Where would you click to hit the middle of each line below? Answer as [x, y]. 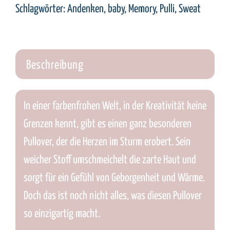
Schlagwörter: [41, 9]
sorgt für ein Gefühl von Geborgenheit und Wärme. [114, 178]
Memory [142, 9]
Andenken [85, 9]
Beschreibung [55, 65]
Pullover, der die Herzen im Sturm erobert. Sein [107, 142]
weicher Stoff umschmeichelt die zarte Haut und [110, 160]
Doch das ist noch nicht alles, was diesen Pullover [112, 196]
